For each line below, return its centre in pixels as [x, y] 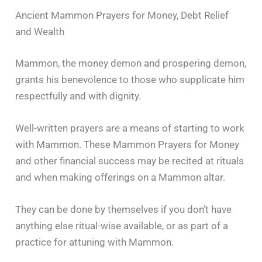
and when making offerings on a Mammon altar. [120, 177]
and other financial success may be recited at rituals [130, 161]
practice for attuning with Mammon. [95, 242]
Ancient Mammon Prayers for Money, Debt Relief [122, 15]
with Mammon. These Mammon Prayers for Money [127, 144]
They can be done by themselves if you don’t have [124, 209]
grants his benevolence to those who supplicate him [130, 79]
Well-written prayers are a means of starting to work [130, 128]
